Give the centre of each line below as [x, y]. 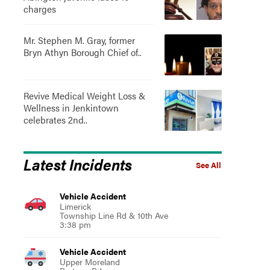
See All [208, 165]
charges [39, 9]
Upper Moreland [89, 262]
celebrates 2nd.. [55, 120]
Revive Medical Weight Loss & [84, 96]
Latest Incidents [77, 164]
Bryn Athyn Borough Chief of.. [82, 52]
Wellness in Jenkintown [71, 108]
